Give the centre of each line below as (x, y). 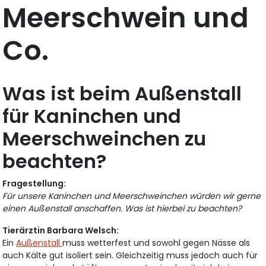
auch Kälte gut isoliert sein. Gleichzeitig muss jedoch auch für (130, 256)
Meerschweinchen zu (104, 139)
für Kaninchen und (92, 116)
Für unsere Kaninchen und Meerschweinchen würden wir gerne (132, 196)
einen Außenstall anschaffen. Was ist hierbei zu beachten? (122, 209)
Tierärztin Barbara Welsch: (61, 231)
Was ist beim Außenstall (122, 94)
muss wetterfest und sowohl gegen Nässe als (156, 243)
